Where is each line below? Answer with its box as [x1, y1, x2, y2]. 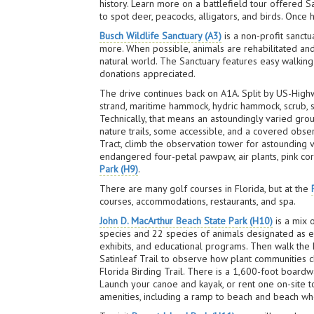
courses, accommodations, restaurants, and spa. [100, 195, 296, 207]
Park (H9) [100, 163, 139, 175]
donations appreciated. [100, 67, 196, 80]
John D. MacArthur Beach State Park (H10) [100, 214, 273, 227]
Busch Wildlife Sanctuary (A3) [100, 29, 222, 42]
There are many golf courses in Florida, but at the [100, 182, 312, 195]
